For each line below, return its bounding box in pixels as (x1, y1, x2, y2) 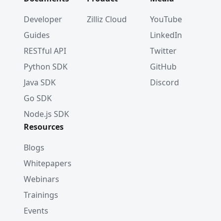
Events (24, 205, 48, 216)
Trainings (24, 189, 58, 200)
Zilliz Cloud (87, 14, 127, 25)
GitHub (150, 61, 177, 72)
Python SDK (24, 61, 68, 72)
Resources (24, 121, 64, 132)
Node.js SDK (24, 109, 69, 119)
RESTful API (24, 45, 66, 56)
